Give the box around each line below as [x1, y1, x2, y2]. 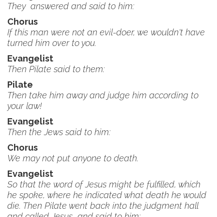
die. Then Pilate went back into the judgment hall [7, 201, 199, 211]
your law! [7, 101, 42, 111]
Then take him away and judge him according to [7, 90, 199, 100]
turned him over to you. [7, 38, 96, 48]
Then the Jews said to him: [7, 127, 110, 137]
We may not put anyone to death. [7, 153, 139, 163]
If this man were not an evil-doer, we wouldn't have [7, 27, 205, 37]
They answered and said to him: [7, 1, 134, 11]
